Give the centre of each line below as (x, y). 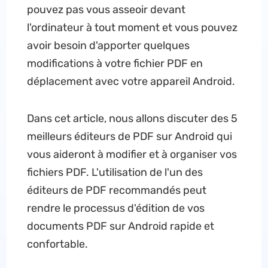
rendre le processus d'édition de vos (115, 208)
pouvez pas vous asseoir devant (106, 10)
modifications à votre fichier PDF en (115, 63)
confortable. (57, 244)
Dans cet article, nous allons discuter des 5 (132, 118)
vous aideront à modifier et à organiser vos (132, 154)
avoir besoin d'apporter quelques (108, 45)
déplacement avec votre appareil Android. (131, 81)
